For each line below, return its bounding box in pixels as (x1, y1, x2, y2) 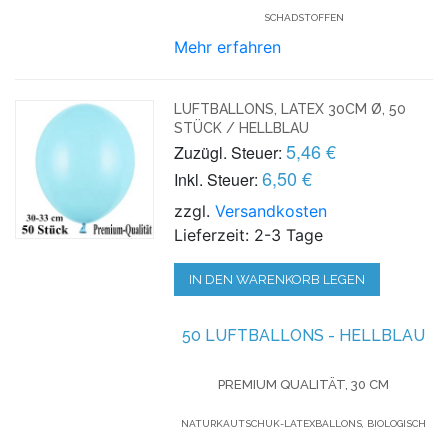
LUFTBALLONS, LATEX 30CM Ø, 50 (174, 100, 407, 117)
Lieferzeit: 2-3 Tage (174, 224, 324, 245)
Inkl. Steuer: (174, 167, 259, 191)
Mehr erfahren (174, 36, 282, 57)
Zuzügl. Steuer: (174, 140, 283, 164)
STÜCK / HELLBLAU (174, 119, 310, 136)
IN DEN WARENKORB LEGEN (189, 271, 366, 287)
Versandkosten (215, 200, 328, 221)
